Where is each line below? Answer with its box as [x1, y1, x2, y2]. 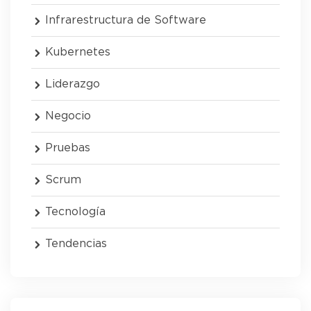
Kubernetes [45, 47, 110, 58]
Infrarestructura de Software [45, 15, 206, 26]
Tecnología [45, 206, 106, 218]
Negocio [45, 110, 91, 122]
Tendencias [45, 238, 107, 250]
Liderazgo [45, 78, 100, 90]
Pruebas [45, 142, 90, 154]
